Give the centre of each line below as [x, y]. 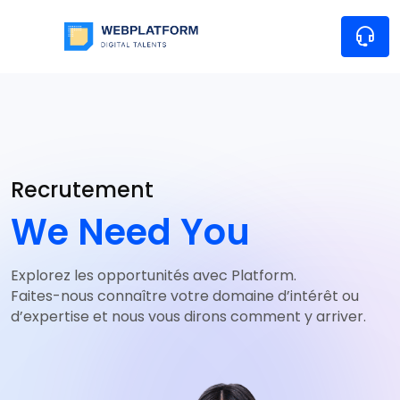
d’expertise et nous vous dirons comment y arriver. [188, 317]
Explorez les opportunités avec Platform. [154, 275]
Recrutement [82, 190]
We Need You [130, 232]
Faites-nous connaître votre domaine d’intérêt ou [185, 296]
